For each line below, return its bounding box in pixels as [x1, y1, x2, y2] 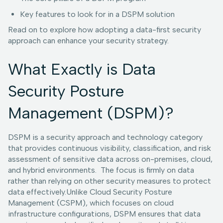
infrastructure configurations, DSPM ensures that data [8, 209, 201, 219]
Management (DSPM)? [8, 104, 174, 123]
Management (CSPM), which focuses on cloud [8, 198, 174, 208]
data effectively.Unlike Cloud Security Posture [8, 187, 172, 197]
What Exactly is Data [8, 60, 156, 79]
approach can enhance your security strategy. [8, 36, 169, 46]
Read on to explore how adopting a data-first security [8, 25, 201, 35]
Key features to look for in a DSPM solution [20, 9, 175, 19]
